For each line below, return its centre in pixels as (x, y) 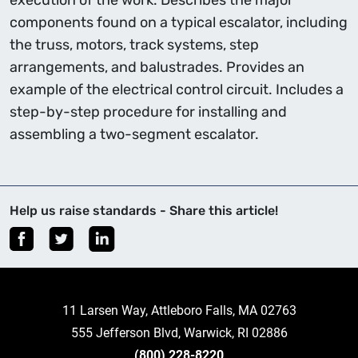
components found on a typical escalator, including (179, 22)
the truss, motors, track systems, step (134, 45)
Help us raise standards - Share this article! (144, 211)
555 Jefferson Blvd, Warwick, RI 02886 (179, 333)
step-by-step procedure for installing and (148, 112)
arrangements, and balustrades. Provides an (157, 67)
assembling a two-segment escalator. (134, 134)
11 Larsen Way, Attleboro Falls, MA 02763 (179, 310)
